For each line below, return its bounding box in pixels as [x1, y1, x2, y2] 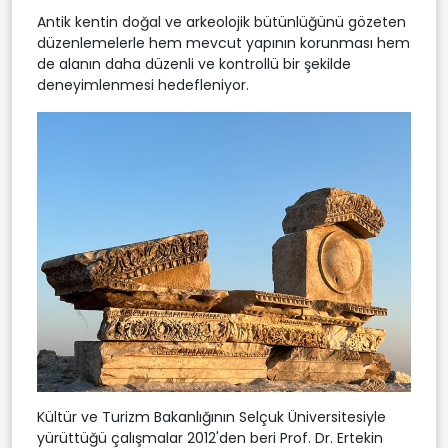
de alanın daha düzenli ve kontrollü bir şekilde [37, 53, 351, 74]
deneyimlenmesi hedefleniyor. [37, 74, 249, 95]
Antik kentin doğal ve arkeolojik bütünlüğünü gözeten [37, 11, 406, 32]
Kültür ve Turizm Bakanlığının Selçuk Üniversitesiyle [37, 407, 386, 428]
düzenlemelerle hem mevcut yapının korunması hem [37, 32, 410, 53]
